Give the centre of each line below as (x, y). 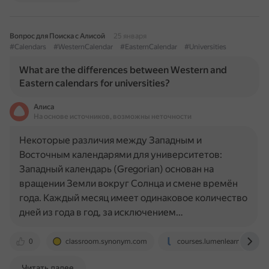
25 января (130, 36)
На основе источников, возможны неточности (113, 116)
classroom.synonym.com (106, 241)
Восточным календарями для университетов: (121, 155)
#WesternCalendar (83, 47)
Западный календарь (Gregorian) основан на (116, 169)
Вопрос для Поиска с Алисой (57, 36)
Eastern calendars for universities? (95, 83)
